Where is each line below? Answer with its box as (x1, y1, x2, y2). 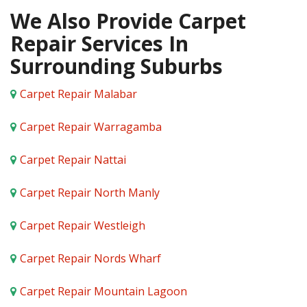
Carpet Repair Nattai (20, 152, 126, 167)
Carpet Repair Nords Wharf (20, 251, 161, 266)
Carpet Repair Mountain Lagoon (20, 284, 187, 299)
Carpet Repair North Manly (20, 185, 160, 200)
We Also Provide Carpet (10, 7, 246, 35)
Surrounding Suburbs (10, 52, 223, 80)
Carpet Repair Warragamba (20, 119, 162, 134)
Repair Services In (10, 29, 188, 58)
